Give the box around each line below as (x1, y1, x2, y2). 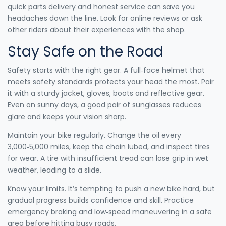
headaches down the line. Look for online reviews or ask (8, 13, 202, 23)
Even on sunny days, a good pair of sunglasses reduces (8, 99, 201, 110)
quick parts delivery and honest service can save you (8, 1, 195, 12)
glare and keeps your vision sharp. (8, 111, 126, 122)
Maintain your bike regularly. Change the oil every (8, 130, 181, 140)
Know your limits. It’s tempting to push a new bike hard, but (8, 183, 215, 194)
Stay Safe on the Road (8, 41, 163, 62)
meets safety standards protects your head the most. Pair (8, 76, 214, 87)
